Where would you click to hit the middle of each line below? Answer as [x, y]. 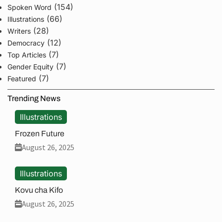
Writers [19, 31]
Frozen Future [40, 134]
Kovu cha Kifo [39, 190]
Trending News [34, 99]
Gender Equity [30, 67]
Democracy [26, 43]
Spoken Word [29, 7]
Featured [22, 79]
